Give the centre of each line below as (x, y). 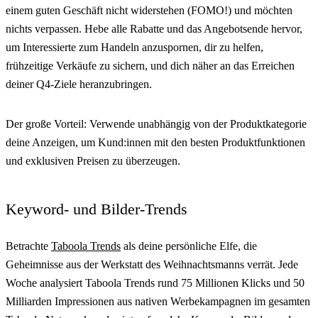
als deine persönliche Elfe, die (189, 246)
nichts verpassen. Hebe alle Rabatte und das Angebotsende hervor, (154, 29)
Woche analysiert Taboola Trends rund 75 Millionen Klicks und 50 (155, 283)
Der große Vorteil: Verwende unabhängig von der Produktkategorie (156, 124)
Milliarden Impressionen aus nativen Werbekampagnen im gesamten (158, 302)
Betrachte (28, 246)
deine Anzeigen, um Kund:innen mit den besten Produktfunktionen (155, 143)
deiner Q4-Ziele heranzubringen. (79, 84)
